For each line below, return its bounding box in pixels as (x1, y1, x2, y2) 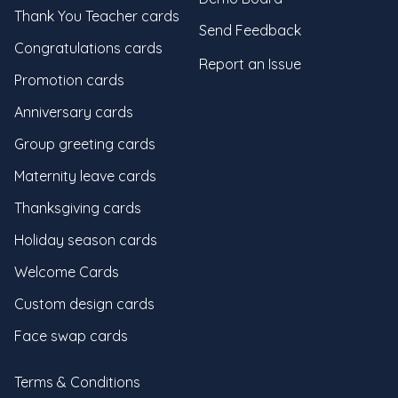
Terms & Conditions (14, 373, 140, 391)
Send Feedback (199, 21, 301, 39)
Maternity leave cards (14, 167, 156, 185)
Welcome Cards (14, 263, 119, 281)
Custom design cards (14, 295, 155, 313)
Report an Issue (199, 54, 301, 73)
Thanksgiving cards (14, 199, 141, 217)
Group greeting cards (14, 135, 155, 153)
